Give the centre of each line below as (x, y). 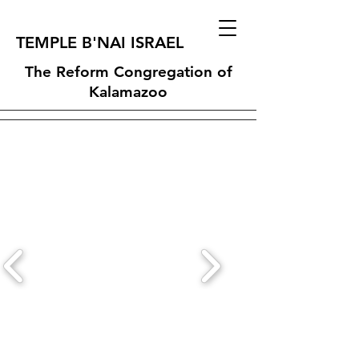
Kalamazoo (128, 92)
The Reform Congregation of (128, 72)
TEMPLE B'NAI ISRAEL (102, 42)
